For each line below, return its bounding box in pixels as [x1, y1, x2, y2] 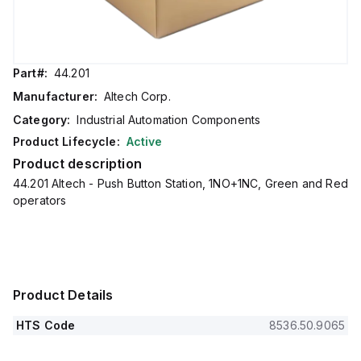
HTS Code [16, 318, 76, 332]
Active [126, 135, 163, 148]
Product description [13, 156, 142, 172]
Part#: [13, 66, 48, 80]
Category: [13, 113, 71, 127]
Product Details [13, 287, 114, 303]
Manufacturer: [13, 89, 98, 103]
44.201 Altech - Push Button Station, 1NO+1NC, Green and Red [13, 176, 348, 190]
